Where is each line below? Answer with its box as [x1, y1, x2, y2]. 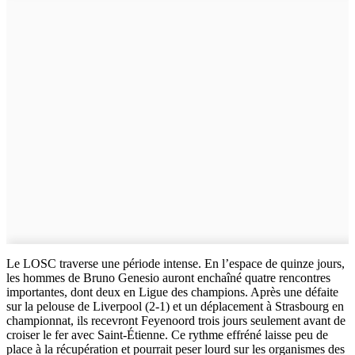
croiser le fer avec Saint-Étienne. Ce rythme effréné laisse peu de [6, 327, 328, 342]
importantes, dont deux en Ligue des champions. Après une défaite [6, 284, 338, 299]
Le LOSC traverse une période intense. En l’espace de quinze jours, [6, 256, 345, 270]
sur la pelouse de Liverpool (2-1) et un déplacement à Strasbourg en [6, 299, 344, 313]
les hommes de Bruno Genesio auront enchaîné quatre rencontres [6, 270, 330, 284]
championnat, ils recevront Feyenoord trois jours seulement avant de [6, 313, 345, 327]
